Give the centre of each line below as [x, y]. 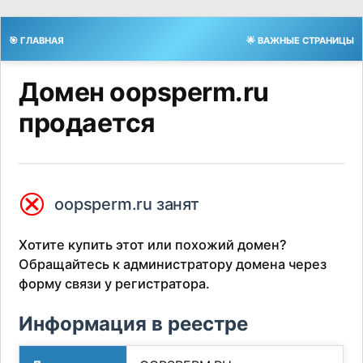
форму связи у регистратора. [115, 284]
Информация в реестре [134, 324]
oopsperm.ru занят [127, 204]
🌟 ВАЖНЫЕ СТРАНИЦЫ [300, 41]
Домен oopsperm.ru [144, 92]
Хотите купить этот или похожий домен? [153, 245]
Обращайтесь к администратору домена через [173, 265]
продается [87, 123]
